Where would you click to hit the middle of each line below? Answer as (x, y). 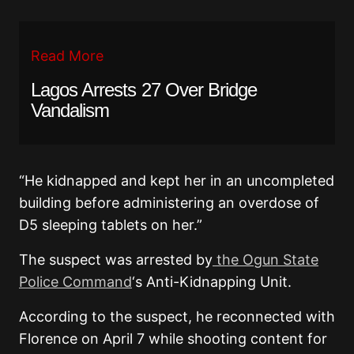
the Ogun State (265, 259)
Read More (67, 55)
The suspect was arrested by (116, 259)
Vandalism (70, 110)
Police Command (75, 281)
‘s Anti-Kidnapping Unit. (212, 281)
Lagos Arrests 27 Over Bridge (144, 89)
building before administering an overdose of (169, 202)
